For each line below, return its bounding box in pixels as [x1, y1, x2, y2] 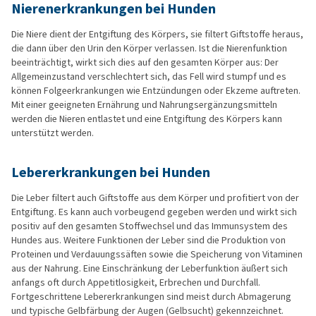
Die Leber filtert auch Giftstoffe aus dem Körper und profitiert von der [11, 191, 299, 205]
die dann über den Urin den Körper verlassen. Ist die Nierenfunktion [11, 42, 287, 56]
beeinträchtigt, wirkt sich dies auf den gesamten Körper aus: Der [11, 56, 279, 70]
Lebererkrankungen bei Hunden [11, 163, 210, 183]
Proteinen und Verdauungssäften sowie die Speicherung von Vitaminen [11, 248, 303, 262]
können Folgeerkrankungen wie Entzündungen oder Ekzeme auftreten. [11, 84, 300, 98]
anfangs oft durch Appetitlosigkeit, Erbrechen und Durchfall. [11, 276, 260, 290]
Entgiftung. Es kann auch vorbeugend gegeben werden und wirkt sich [11, 205, 297, 219]
